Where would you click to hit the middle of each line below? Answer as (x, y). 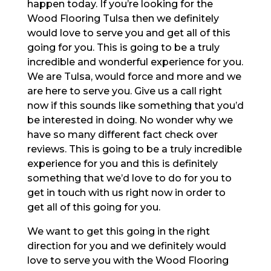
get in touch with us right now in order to (126, 192)
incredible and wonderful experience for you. (135, 62)
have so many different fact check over (122, 134)
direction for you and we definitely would (126, 246)
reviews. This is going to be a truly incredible (134, 149)
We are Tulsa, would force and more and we (134, 76)
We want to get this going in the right (118, 231)
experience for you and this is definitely (122, 163)
